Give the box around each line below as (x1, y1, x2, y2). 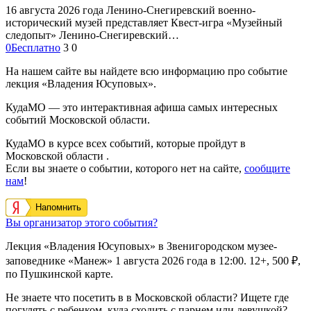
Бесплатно (11, 41, 60, 53)
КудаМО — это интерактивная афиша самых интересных (6, 101, 278, 113)
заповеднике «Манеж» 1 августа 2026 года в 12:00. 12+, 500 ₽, (6, 254, 301, 267)
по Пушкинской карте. (6, 267, 113, 280)
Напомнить (35, 201, 81, 212)
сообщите (244, 162, 290, 174)
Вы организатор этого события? (6, 216, 158, 228)
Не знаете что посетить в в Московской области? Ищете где (6, 291, 289, 303)
